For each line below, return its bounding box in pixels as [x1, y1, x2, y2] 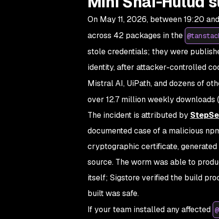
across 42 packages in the [87, 30, 185, 41]
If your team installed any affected [87, 204, 213, 215]
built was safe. [87, 188, 139, 198]
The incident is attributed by [87, 110, 190, 120]
